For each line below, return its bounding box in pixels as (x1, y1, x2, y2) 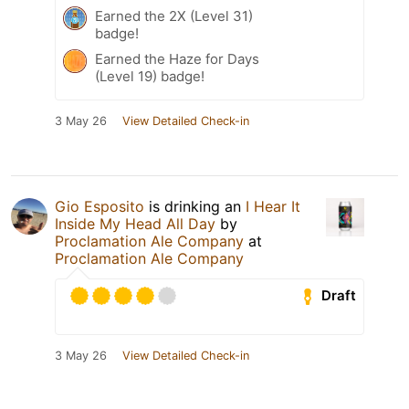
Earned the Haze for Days (95, 49, 259, 68)
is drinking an (144, 196, 246, 215)
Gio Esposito (55, 196, 144, 215)
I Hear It (246, 196, 300, 215)
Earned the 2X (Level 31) (95, 6, 253, 25)
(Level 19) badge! (95, 67, 204, 85)
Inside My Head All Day (55, 214, 215, 233)
